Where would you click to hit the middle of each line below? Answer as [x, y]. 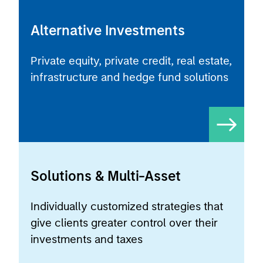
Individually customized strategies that [127, 206]
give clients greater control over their [124, 223]
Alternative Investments [108, 30]
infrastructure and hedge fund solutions [129, 77]
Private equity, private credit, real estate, [131, 61]
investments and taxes [87, 239]
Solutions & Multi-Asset [106, 176]
